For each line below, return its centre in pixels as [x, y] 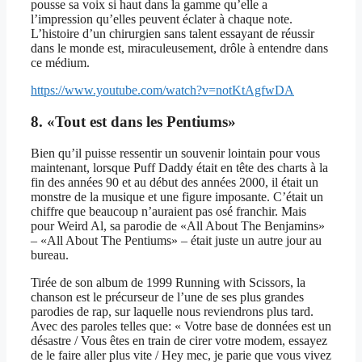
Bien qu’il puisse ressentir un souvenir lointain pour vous [175, 153]
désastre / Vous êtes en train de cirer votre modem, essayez [179, 340]
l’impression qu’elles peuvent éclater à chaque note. [162, 19]
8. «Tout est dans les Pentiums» [133, 121]
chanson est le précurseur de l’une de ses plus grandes [167, 297]
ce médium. [60, 63]
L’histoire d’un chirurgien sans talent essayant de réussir [173, 34]
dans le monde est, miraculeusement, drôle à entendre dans [179, 48]
